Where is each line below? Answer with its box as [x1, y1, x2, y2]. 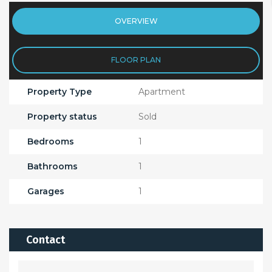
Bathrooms [27, 160, 78, 172]
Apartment [138, 86, 185, 97]
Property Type [27, 86, 92, 97]
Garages [27, 185, 64, 197]
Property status [27, 110, 97, 122]
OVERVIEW [114, 16, 158, 26]
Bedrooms [27, 135, 74, 147]
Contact [26, 233, 65, 246]
